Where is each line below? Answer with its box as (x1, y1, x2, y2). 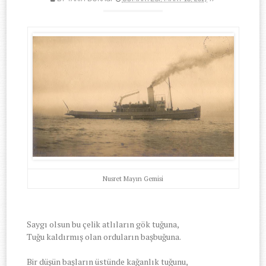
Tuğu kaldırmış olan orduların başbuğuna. (27, 230, 182, 242)
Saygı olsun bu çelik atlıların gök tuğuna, (27, 218, 180, 230)
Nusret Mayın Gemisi (103, 173, 163, 183)
